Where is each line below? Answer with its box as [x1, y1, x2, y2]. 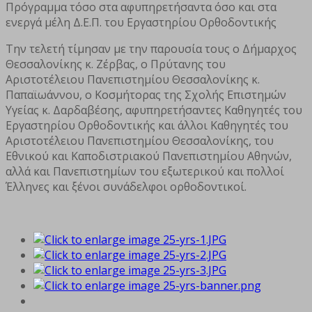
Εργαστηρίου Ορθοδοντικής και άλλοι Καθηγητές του [6, 117, 288, 133]
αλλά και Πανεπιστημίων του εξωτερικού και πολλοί [6, 163, 284, 179]
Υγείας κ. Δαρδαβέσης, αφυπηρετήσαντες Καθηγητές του [6, 102, 302, 118]
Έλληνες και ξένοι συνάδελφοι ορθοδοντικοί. [6, 178, 247, 194]
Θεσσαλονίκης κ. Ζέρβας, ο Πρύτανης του [6, 56, 226, 72]
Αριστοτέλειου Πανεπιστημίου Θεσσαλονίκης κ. [6, 71, 260, 87]
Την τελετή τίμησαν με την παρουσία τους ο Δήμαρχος [6, 40, 297, 56]
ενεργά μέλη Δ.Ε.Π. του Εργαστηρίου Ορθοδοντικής [6, 14, 276, 30]
